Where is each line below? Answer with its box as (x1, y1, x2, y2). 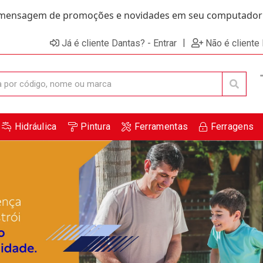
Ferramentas (134, 121, 188, 132)
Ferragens (210, 121, 254, 132)
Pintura (80, 121, 111, 132)
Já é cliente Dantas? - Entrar (62, 37, 177, 49)
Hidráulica (14, 121, 57, 132)
